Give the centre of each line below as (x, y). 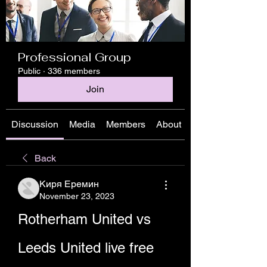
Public (29, 71)
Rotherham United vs (84, 219)
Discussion (35, 124)
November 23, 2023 (77, 196)
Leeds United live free (86, 248)
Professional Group (74, 57)
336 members (74, 71)
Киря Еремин (69, 184)
